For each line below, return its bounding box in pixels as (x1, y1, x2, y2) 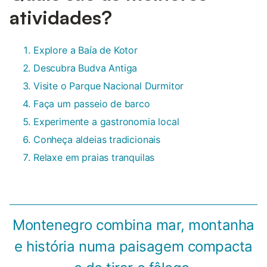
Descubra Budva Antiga (33, 62, 138, 74)
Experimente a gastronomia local (33, 116, 179, 128)
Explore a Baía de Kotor (33, 44, 138, 57)
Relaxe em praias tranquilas (33, 151, 155, 164)
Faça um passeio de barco (33, 98, 150, 110)
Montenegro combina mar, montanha (13, 216, 254, 234)
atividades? (10, 5, 112, 30)
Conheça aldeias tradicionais (33, 133, 161, 146)
